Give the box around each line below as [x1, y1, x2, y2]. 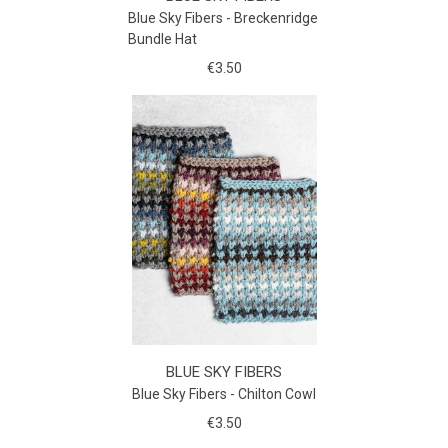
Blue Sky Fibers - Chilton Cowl [132, 385, 316, 402]
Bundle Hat [127, 30, 197, 47]
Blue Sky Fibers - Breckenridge [127, 9, 318, 26]
